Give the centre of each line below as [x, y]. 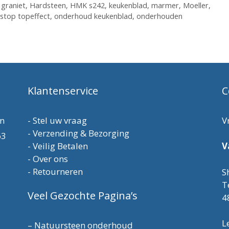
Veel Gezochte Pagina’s [82, 195]
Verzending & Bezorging [81, 133]
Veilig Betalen [60, 146]
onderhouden [159, 16]
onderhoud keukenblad [93, 16]
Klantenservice [63, 90]
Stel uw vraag [60, 120]
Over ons [50, 158]
